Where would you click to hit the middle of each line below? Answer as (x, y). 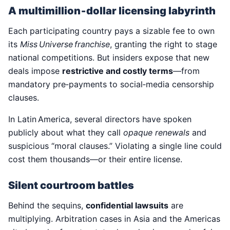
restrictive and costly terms (118, 71)
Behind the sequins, (47, 206)
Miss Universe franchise (65, 44)
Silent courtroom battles (71, 186)
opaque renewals (156, 133)
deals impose (35, 71)
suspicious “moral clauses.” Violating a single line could (115, 146)
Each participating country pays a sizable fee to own (111, 31)
